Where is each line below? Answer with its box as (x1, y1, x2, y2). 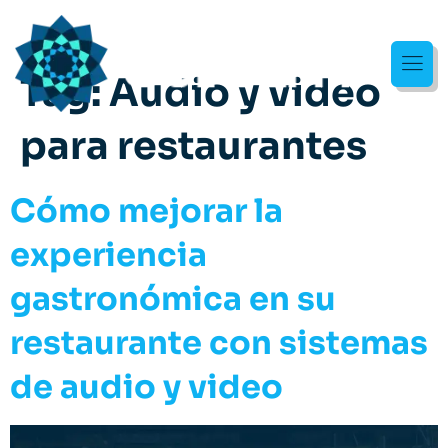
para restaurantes (20, 122, 367, 171)
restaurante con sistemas (10, 323, 428, 364)
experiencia (10, 235, 207, 276)
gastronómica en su (10, 279, 336, 320)
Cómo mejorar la (10, 191, 283, 232)
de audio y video (10, 367, 283, 408)
